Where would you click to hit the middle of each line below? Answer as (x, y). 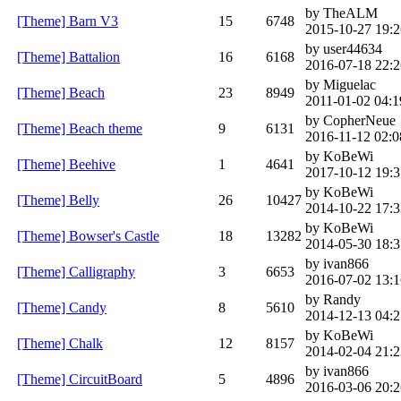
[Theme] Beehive (66, 164)
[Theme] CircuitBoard (80, 379)
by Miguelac (341, 84)
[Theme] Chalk (60, 343)
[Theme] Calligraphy (76, 271)
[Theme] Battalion (68, 56)
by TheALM (341, 13)
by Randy (333, 299)
